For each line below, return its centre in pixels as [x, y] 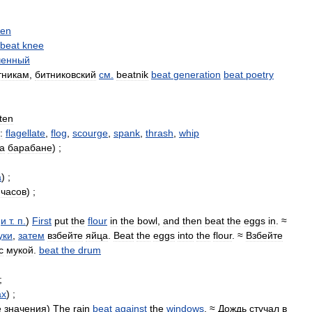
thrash [159, 133]
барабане [30, 148]
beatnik [132, 75]
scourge [90, 133]
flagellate [25, 133]
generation [197, 75]
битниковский [65, 75]
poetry [260, 75]
